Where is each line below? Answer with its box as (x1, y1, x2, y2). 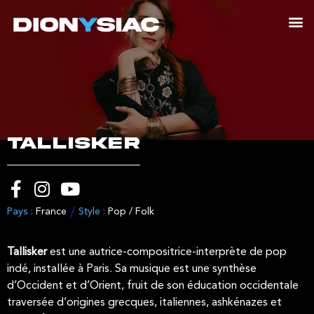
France (36, 207, 67, 217)
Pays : (7, 207, 36, 217)
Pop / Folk (108, 207, 154, 217)
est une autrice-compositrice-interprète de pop (47, 247, 287, 258)
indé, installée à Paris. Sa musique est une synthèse (7, 264, 257, 275)
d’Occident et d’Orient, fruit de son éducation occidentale (7, 280, 299, 292)
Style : (78, 207, 105, 217)
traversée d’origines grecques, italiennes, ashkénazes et (7, 297, 282, 308)
